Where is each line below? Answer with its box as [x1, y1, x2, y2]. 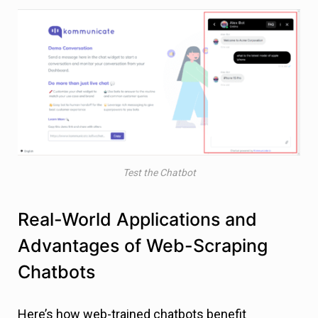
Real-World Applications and [18, 209, 257, 231]
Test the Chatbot [122, 167, 196, 179]
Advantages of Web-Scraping [18, 235, 268, 257]
